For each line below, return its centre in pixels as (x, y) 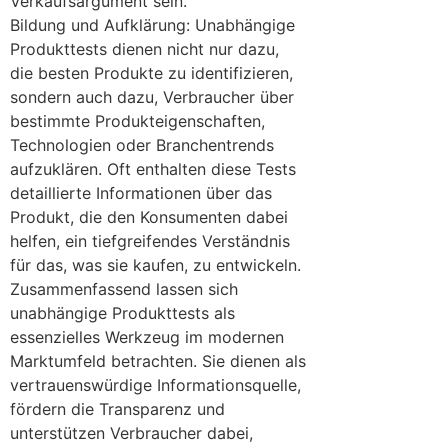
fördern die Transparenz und (117, 408)
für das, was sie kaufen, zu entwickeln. (155, 264)
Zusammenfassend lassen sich (124, 288)
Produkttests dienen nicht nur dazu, (144, 48)
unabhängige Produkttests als (122, 312)
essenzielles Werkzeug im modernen (147, 336)
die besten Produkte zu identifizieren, (151, 72)
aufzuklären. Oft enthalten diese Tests (153, 168)
